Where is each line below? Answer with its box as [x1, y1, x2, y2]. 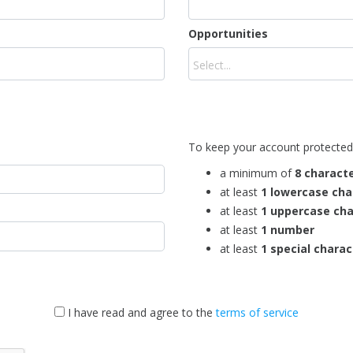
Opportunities [188, 25, 268, 41]
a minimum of [220, 165, 295, 180]
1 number [261, 221, 314, 237]
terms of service [216, 304, 299, 320]
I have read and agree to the [68, 304, 216, 320]
